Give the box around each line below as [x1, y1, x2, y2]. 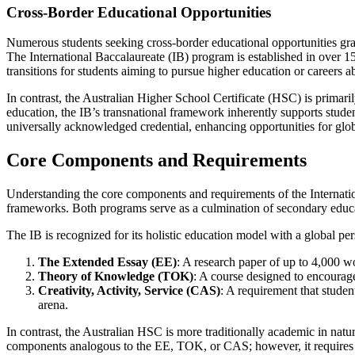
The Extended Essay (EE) [38, 255, 177, 269]
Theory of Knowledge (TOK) [38, 269, 193, 284]
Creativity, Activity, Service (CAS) [38, 284, 220, 298]
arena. [38, 298, 68, 312]
